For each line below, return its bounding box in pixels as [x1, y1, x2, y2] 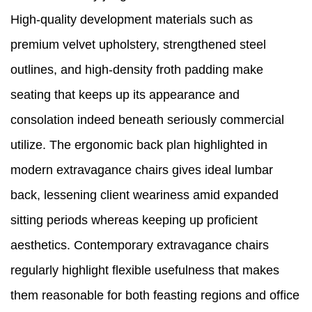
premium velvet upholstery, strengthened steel [10, 38, 266, 52]
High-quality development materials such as [10, 13, 253, 27]
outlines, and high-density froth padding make [10, 63, 263, 77]
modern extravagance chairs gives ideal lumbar [10, 163, 273, 178]
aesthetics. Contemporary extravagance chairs [10, 238, 269, 253]
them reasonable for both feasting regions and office [10, 288, 299, 303]
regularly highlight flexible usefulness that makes [10, 263, 279, 278]
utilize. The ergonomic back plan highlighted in [10, 138, 267, 153]
